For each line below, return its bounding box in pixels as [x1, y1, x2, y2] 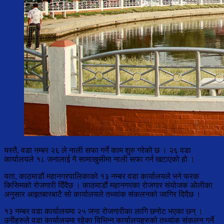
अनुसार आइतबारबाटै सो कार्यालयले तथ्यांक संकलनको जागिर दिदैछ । [4, 190, 201, 199]
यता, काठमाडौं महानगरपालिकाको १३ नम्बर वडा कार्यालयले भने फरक [4, 172, 199, 181]
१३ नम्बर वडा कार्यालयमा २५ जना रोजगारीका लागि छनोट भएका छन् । [4, 207, 203, 216]
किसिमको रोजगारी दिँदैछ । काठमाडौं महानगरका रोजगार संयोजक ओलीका [4, 181, 212, 190]
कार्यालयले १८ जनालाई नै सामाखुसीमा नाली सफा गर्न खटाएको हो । [4, 155, 195, 164]
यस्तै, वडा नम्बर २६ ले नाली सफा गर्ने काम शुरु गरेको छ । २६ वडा [4, 146, 191, 155]
